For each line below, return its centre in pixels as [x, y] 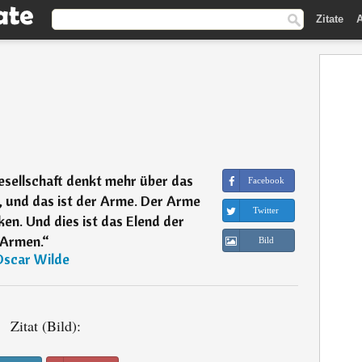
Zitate [330, 19]
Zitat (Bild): [46, 326]
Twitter [266, 210]
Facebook [266, 180]
